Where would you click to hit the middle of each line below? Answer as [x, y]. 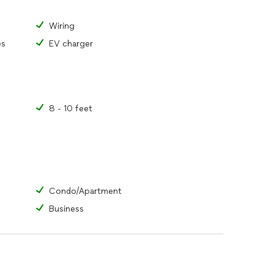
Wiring [62, 26]
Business [66, 209]
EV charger [71, 44]
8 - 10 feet [71, 109]
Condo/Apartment [85, 191]
